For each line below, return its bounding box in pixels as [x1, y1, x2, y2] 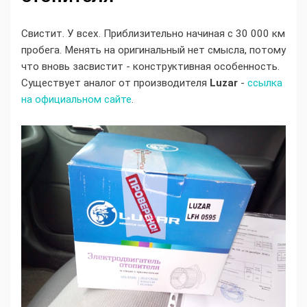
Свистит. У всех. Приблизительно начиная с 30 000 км [21, 27, 285, 40]
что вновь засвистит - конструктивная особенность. [21, 60, 280, 73]
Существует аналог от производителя [21, 76, 210, 89]
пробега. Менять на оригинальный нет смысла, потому [21, 43, 286, 56]
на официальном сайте [21, 93, 132, 106]
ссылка [247, 76, 282, 89]
